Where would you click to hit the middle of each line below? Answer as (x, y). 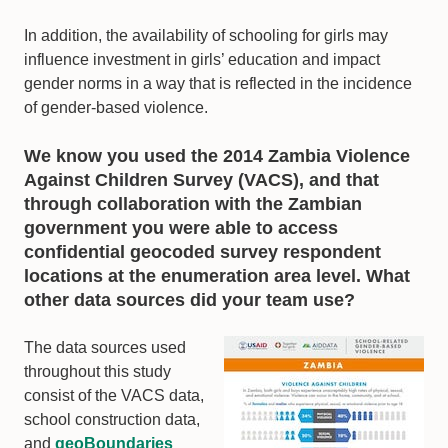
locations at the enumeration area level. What (217, 276)
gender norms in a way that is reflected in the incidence (218, 84)
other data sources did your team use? (189, 300)
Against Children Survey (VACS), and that (201, 180)
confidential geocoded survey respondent (202, 252)
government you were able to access (181, 228)
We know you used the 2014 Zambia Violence (217, 156)
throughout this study (97, 372)
